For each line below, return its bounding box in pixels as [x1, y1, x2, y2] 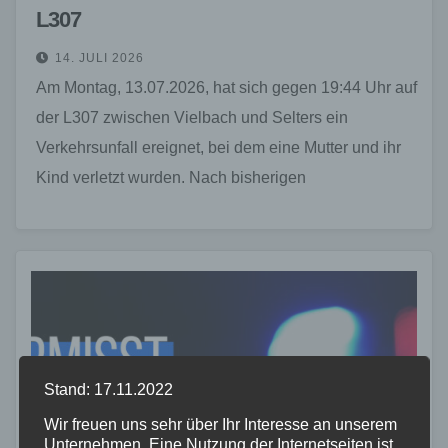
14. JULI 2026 [55, 50, 144, 65]
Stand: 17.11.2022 [43, 381, 173, 399]
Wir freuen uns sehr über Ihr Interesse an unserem [43, 416, 397, 434]
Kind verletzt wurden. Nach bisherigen [36, 168, 306, 186]
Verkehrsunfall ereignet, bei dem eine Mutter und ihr [36, 138, 401, 156]
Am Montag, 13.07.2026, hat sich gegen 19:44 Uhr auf [36, 78, 417, 96]
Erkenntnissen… [36, 198, 154, 216]
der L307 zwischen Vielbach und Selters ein [36, 108, 348, 126]
